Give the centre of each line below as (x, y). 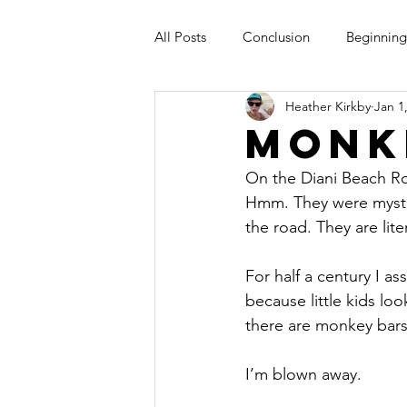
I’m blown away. (308, 374)
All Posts (180, 36)
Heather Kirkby (328, 106)
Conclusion (276, 36)
